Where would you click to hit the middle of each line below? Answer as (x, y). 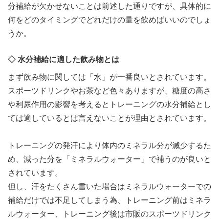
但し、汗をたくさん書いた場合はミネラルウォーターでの (109, 186)
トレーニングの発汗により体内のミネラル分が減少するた (109, 145)
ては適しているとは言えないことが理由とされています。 (109, 118)
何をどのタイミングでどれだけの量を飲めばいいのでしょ (109, 19)
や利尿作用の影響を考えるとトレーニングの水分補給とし (109, 104)
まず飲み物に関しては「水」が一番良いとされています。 (109, 77)
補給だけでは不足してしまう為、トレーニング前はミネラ (109, 200)
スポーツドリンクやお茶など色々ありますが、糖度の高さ (109, 90)
